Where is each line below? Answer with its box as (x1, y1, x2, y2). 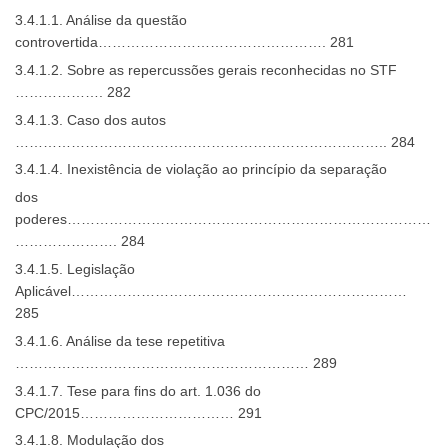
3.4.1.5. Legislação (15, 261, 135, 278)
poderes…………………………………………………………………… (15, 211, 431, 228)
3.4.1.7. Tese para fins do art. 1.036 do (15, 382, 261, 399)
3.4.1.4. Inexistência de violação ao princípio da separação (15, 161, 387, 178)
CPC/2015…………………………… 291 (15, 404, 262, 421)
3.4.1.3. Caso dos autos (15, 111, 166, 128)
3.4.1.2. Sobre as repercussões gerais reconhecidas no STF (15, 61, 397, 78)
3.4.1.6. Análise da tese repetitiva (15, 332, 225, 349)
